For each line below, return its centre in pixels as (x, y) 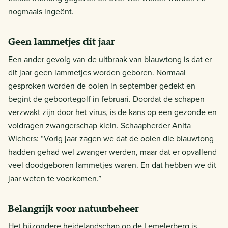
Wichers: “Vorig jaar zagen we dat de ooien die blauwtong (111, 138)
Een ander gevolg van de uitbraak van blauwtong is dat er (110, 59)
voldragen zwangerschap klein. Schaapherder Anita (99, 125)
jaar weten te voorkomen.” (55, 178)
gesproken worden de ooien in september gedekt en (102, 85)
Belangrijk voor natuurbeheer (73, 208)
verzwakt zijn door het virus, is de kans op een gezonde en (112, 112)
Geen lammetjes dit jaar (61, 41)
